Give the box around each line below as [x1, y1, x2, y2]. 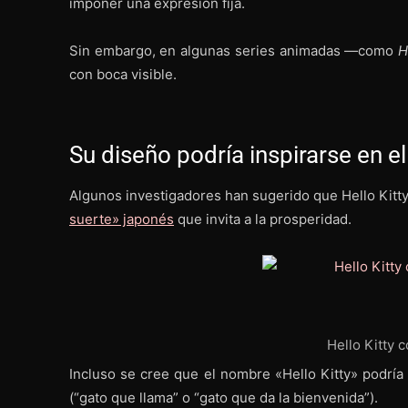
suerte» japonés [69, 209, 174, 228]
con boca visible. [69, 65, 177, 83]
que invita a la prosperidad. [174, 209, 352, 228]
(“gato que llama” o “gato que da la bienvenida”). [69, 388, 378, 406]
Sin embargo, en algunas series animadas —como [69, 41, 399, 59]
